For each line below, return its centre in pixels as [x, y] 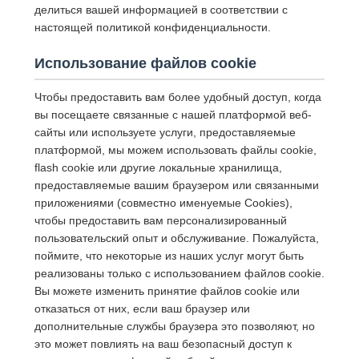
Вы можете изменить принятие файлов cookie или [167, 291]
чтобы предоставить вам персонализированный [160, 221]
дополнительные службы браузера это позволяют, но [174, 327]
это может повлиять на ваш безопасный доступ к [163, 344]
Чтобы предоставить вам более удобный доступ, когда [177, 97]
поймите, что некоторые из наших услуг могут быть [169, 256]
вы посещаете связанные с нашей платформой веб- [173, 115]
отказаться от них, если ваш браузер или [142, 309]
